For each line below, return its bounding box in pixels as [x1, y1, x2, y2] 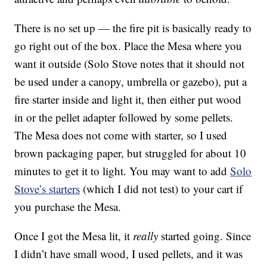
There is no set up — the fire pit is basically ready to [14, 20, 252, 36]
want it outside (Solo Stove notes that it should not [14, 56, 245, 72]
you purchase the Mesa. [14, 199, 122, 215]
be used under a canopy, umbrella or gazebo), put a [14, 74, 247, 89]
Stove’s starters [14, 181, 80, 197]
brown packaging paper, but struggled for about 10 [14, 145, 247, 161]
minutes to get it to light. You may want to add [14, 163, 231, 179]
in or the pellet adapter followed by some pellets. [14, 110, 234, 125]
